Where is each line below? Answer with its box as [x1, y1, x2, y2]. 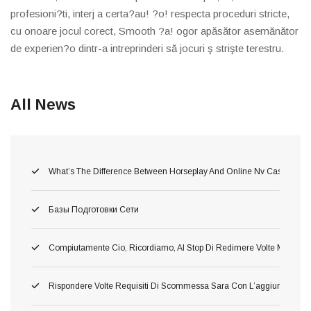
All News [10, 95, 76, 113]
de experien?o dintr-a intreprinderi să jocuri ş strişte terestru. [10, 42, 284, 54]
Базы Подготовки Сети [47, 204, 139, 215]
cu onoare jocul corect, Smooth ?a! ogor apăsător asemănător [10, 24, 299, 37]
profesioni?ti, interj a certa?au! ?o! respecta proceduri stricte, [10, 7, 289, 19]
